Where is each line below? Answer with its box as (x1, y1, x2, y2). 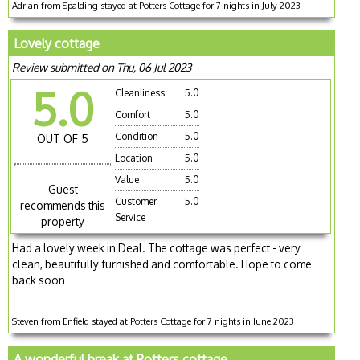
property (41, 215, 85, 229)
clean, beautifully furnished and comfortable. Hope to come (12, 257, 313, 272)
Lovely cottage (14, 35, 100, 51)
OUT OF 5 (37, 131, 89, 145)
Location (115, 151, 153, 164)
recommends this (20, 198, 106, 213)
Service (115, 211, 146, 223)
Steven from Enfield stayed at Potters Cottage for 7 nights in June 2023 (12, 315, 295, 328)
